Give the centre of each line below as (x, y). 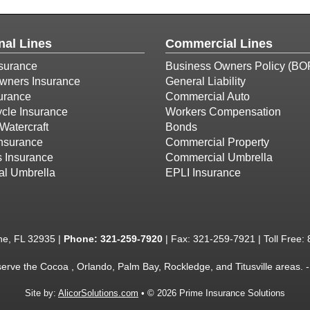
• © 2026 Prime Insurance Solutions (212, 293)
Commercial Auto (208, 97)
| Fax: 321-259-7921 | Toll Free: (235, 239)
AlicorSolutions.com (98, 293)
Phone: (82, 239)
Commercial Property (217, 142)
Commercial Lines (219, 44)
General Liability (206, 81)
